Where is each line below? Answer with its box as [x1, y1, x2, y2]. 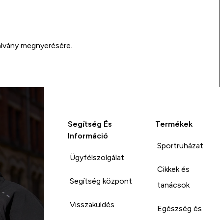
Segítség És [67, 119, 112, 128]
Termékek [155, 119, 192, 128]
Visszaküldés [69, 200, 114, 209]
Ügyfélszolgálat [69, 153, 124, 162]
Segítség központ [69, 176, 132, 185]
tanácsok [157, 180, 190, 189]
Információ [67, 131, 108, 140]
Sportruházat [157, 141, 203, 150]
